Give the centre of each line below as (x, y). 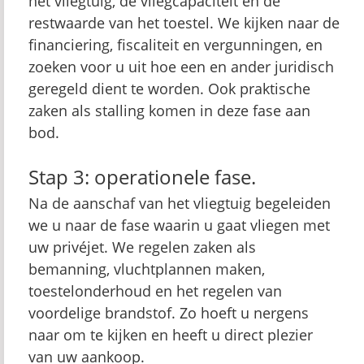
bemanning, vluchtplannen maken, (147, 269)
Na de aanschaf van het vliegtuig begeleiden (180, 203)
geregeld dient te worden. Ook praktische (169, 89)
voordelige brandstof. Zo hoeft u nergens (169, 313)
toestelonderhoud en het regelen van (155, 291)
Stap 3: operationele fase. (142, 177)
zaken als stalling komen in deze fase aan (169, 110)
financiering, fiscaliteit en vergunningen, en (175, 45)
